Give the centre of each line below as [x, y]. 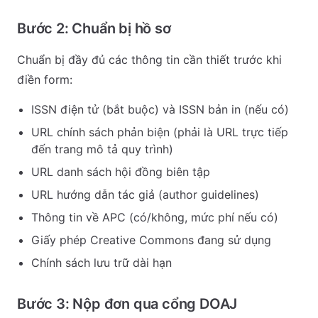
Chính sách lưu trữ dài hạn [102, 263]
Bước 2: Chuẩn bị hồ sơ [94, 28]
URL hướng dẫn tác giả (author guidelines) [145, 194]
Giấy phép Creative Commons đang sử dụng [151, 240]
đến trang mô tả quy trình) [102, 149]
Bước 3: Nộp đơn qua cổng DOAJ [127, 304]
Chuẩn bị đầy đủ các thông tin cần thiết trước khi [149, 60]
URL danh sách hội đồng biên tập [121, 172]
